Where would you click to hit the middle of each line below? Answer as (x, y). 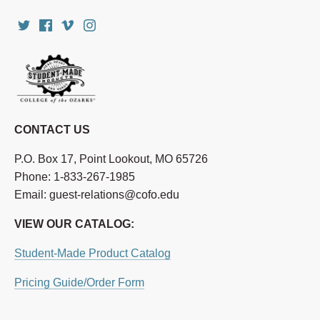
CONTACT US (52, 129)
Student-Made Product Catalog (92, 253)
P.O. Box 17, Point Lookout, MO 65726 (111, 159)
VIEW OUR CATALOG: (76, 224)
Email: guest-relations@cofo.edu (97, 194)
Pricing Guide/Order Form (79, 282)
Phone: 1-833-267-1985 (75, 176)
